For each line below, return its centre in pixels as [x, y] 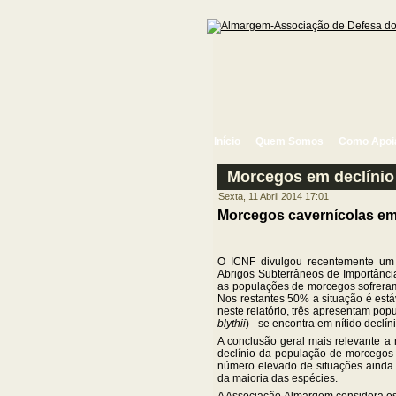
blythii [232, 324]
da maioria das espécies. [278, 379]
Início [227, 141]
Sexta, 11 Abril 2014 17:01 [274, 197]
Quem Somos [289, 141]
